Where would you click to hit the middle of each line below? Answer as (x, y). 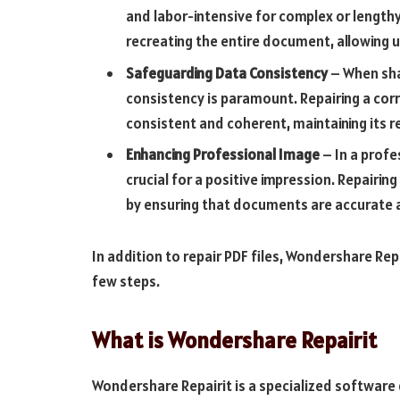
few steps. (126, 281)
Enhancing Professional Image (223, 155)
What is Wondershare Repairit (234, 340)
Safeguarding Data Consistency (227, 73)
